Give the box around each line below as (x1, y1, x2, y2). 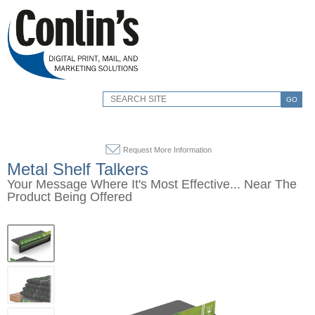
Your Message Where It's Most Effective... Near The (7, 177, 297, 191)
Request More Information (122, 146, 212, 154)
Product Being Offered (7, 190, 132, 204)
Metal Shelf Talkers (7, 160, 148, 179)
